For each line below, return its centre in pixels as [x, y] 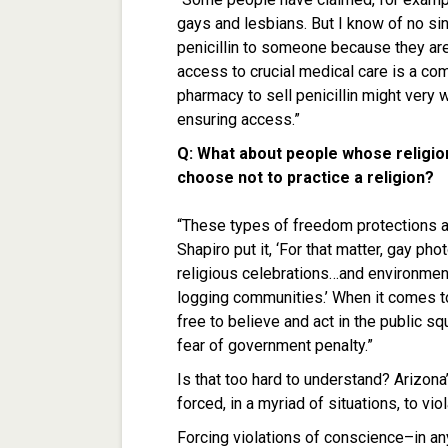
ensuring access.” [238, 120]
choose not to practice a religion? [305, 178]
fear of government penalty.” [275, 346]
